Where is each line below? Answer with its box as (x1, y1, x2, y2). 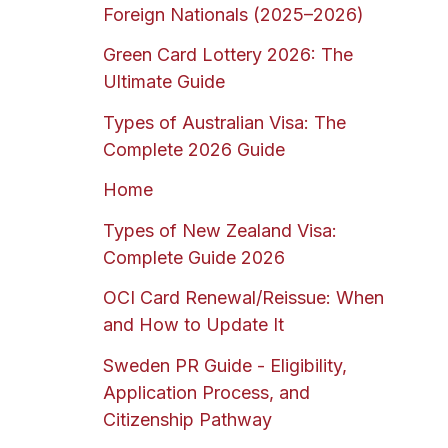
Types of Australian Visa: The (102, 111, 346, 133)
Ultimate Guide (102, 71, 225, 93)
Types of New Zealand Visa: (102, 219, 337, 241)
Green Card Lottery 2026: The (102, 44, 353, 66)
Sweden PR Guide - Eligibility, (102, 354, 347, 376)
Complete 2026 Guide (102, 138, 285, 160)
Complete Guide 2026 (102, 246, 285, 268)
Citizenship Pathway (102, 408, 272, 430)
